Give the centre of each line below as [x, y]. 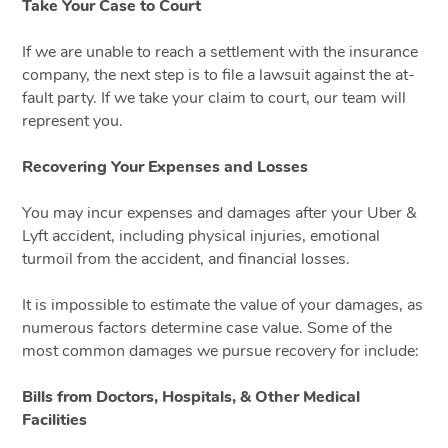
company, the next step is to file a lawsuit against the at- [219, 74]
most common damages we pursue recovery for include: [221, 350]
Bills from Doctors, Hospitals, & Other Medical [191, 396]
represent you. [73, 120]
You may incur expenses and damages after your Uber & [220, 212]
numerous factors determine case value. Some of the [207, 327]
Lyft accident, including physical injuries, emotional [201, 235]
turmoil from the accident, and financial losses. [186, 258]
